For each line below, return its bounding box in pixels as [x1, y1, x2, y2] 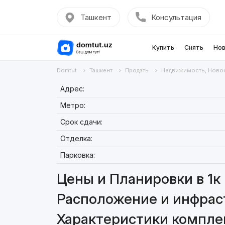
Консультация [151, 13, 201, 22]
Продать [125, 67, 149, 74]
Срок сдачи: [60, 118, 102, 126]
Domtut [56, 67, 77, 74]
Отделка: [60, 134, 92, 143]
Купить [152, 44, 174, 51]
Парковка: [60, 151, 95, 159]
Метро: [60, 101, 85, 109]
